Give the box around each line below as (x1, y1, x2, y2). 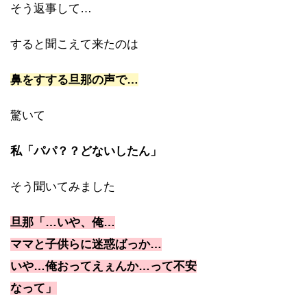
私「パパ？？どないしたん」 (10, 145, 162, 158)
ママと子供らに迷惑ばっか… (10, 238, 162, 251)
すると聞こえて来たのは (10, 38, 138, 51)
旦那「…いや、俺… (10, 216, 115, 229)
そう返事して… (10, 2, 92, 15)
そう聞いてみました (10, 180, 115, 193)
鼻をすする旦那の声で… (10, 73, 138, 86)
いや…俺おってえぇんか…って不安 (10, 260, 197, 273)
